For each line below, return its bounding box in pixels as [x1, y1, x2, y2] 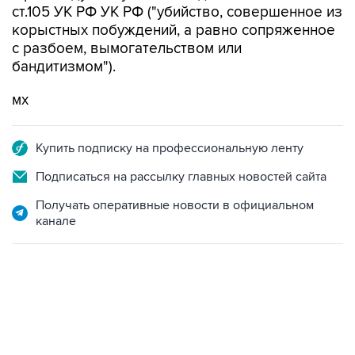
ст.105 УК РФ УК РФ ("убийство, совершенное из [12, 3, 342, 21]
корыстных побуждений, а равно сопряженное [12, 21, 335, 40]
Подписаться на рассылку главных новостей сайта [36, 169, 326, 185]
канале [36, 213, 76, 229]
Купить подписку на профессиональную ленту [36, 140, 303, 156]
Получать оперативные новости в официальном [36, 197, 314, 213]
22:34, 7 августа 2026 [12, 323, 113, 336]
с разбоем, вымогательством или [12, 40, 242, 58]
